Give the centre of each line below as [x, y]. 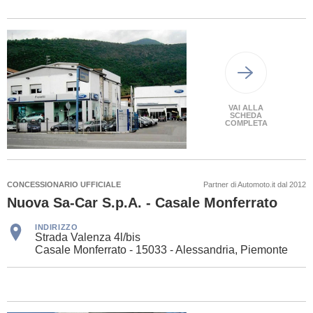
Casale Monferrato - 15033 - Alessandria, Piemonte [161, 249]
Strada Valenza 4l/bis [88, 237]
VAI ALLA [246, 107]
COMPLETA [246, 123]
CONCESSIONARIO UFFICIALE [64, 184]
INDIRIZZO [57, 227]
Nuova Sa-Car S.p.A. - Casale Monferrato [142, 202]
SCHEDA [246, 115]
